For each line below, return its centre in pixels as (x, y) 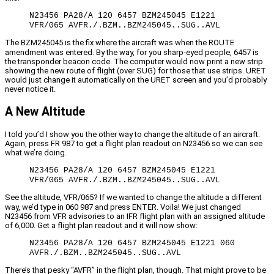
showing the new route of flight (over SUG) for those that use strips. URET (135, 71)
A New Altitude (45, 112)
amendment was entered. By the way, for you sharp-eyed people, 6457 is (132, 53)
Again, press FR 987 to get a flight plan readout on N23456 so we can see (134, 144)
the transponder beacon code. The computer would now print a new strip (134, 62)
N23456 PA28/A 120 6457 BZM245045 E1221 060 (132, 243)
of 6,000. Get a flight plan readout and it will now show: (101, 226)
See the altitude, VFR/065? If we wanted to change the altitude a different (133, 198)
